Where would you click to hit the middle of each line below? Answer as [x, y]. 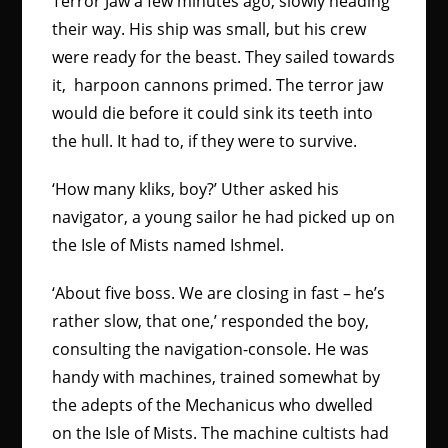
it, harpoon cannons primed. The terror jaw [218, 85]
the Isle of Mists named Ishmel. [168, 245]
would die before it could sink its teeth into [213, 113]
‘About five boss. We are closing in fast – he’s [219, 293]
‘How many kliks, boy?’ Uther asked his [196, 189]
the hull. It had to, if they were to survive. [205, 141]
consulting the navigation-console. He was [211, 349]
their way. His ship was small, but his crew [209, 29]
